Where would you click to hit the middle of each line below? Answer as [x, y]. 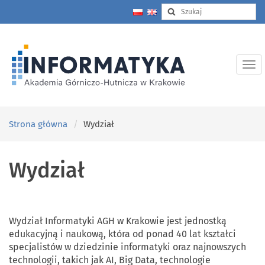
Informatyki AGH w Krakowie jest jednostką [135, 221]
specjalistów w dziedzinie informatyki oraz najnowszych [127, 247]
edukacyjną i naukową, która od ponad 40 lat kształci [122, 234]
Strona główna [38, 124]
